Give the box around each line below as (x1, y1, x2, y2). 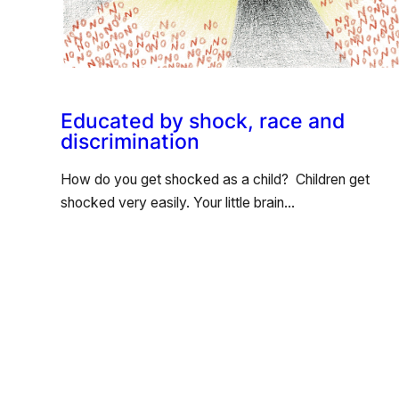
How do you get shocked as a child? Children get (61, 170, 370, 188)
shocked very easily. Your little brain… (61, 193, 295, 211)
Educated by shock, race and (61, 107, 345, 134)
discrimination (61, 127, 199, 154)
